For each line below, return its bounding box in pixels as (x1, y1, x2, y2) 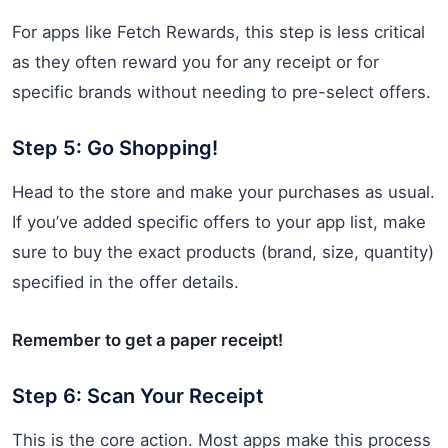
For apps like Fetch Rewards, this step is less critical (12, 21, 425, 42)
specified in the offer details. (12, 271, 239, 292)
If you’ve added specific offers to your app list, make (12, 211, 426, 232)
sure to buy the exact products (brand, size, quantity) (12, 241, 434, 262)
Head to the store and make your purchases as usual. (12, 181, 435, 202)
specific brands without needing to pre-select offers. (12, 81, 431, 102)
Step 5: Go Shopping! (12, 135, 218, 160)
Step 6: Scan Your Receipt (12, 383, 264, 408)
